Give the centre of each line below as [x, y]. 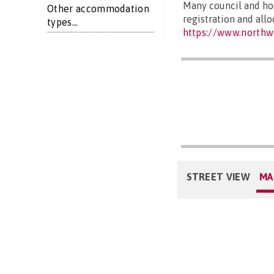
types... [63, 22]
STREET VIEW [218, 176]
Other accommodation [98, 9]
